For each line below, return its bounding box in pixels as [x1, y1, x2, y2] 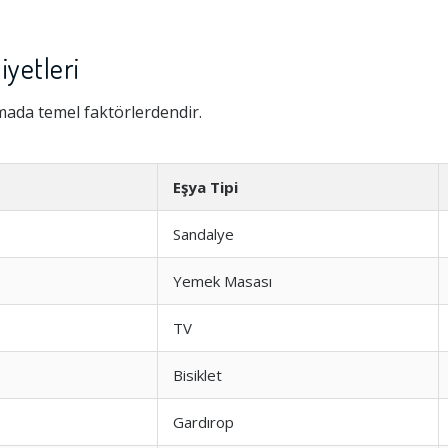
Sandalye [173, 224, 234, 244]
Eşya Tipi [173, 177, 238, 197]
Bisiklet [173, 365, 222, 385]
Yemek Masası [173, 271, 272, 291]
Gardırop [173, 412, 234, 432]
